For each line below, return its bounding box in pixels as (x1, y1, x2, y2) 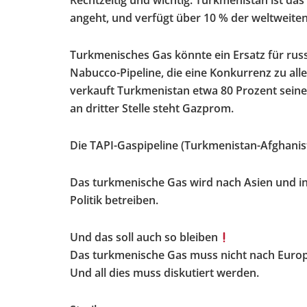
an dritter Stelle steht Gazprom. (70, 101, 234, 116)
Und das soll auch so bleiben (70, 230, 218, 245)
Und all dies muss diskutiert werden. (70, 265, 259, 281)
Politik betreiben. (70, 193, 158, 208)
